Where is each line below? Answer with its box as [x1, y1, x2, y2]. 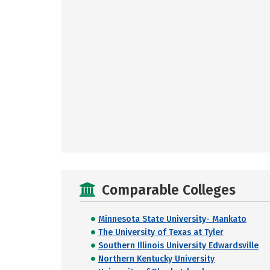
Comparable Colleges [102, 181, 236, 198]
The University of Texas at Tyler [98, 227, 224, 237]
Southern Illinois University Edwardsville [98, 240, 259, 251]
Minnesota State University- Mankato [98, 214, 246, 224]
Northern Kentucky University [98, 254, 215, 264]
